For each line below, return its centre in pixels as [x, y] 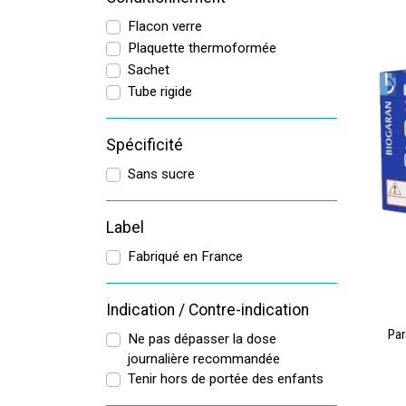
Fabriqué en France [185, 256]
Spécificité [145, 145]
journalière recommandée [204, 359]
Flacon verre [165, 26]
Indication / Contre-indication [208, 310]
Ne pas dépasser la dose [202, 339]
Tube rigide [160, 92]
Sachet [149, 70]
